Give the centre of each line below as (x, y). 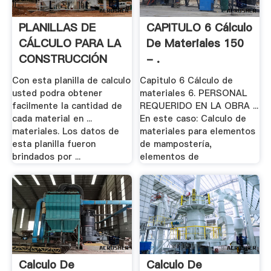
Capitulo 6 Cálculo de (187, 80)
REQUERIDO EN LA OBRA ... (199, 106)
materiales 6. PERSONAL (194, 93)
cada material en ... (52, 118)
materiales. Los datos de (65, 131)
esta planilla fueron (54, 144)
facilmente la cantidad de (67, 106)
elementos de (170, 156)
